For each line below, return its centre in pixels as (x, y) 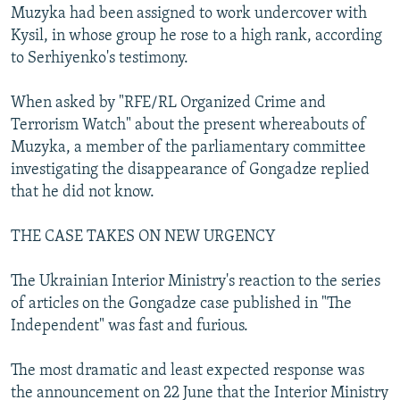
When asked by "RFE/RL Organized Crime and (168, 103)
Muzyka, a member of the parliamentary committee (188, 147)
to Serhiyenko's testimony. (100, 58)
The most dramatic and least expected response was (187, 371)
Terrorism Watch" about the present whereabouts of (188, 125)
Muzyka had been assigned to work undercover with (189, 13)
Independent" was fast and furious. (129, 326)
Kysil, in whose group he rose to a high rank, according (196, 36)
